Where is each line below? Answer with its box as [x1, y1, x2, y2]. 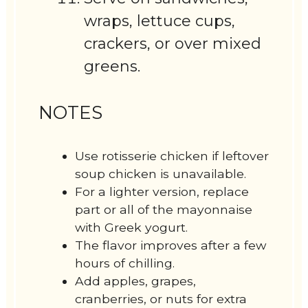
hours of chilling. [75, 255, 175, 270]
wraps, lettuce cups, [84, 12, 236, 31]
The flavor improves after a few [75, 237, 267, 252]
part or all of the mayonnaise [75, 201, 253, 217]
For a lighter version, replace [75, 184, 250, 199]
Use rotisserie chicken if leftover [75, 148, 269, 163]
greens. [84, 57, 141, 76]
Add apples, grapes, [75, 273, 197, 288]
